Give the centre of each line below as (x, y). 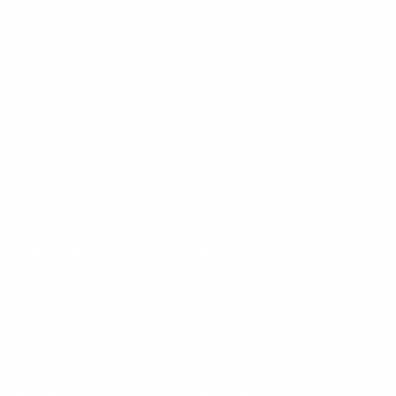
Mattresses (229, 287)
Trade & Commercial (257, 13)
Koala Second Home (256, 49)
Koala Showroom (246, 85)
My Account (48, 13)
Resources (47, 251)
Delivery (37, 287)
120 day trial (48, 323)
